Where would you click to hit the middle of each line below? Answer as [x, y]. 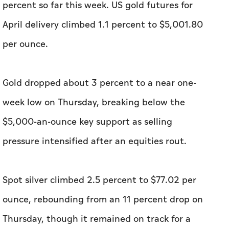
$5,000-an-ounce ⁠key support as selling [87, 122]
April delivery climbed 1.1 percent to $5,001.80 [103, 25]
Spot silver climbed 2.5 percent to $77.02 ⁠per [99, 180]
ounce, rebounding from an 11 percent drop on [103, 200]
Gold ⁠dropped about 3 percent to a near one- [99, 83]
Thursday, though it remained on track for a [97, 219]
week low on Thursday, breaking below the [94, 102]
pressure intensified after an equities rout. [95, 141]
